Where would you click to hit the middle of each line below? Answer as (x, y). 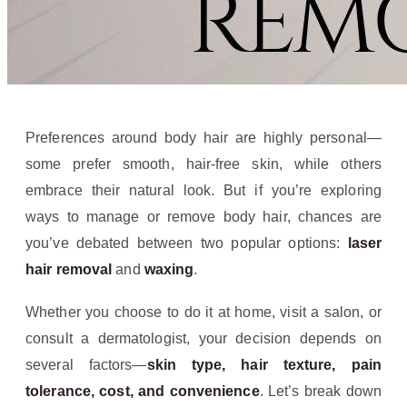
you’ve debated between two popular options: (187, 243)
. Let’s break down (320, 392)
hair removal (69, 270)
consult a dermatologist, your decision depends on (203, 339)
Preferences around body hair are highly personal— (203, 138)
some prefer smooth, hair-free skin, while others (203, 164)
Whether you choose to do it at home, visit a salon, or (203, 313)
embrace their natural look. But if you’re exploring (203, 191)
